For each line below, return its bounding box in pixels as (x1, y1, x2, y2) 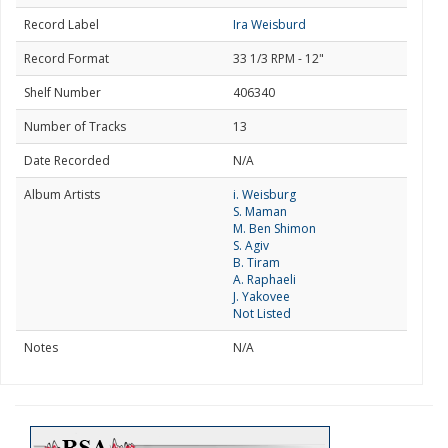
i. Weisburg (233, 186, 296, 203)
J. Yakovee (233, 288, 290, 305)
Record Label (24, 16, 99, 33)
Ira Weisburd (233, 16, 306, 33)
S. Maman (233, 203, 287, 220)
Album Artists (24, 186, 100, 203)
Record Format (24, 50, 109, 67)
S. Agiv (233, 237, 269, 254)
